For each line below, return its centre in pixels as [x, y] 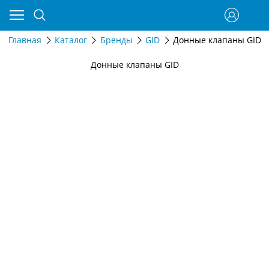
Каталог [71, 40]
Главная [25, 40]
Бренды [116, 40]
